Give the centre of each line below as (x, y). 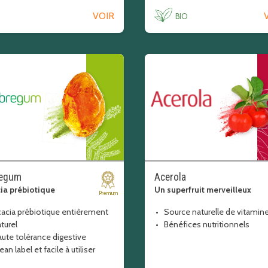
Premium (108, 193)
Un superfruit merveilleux (202, 190)
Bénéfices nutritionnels (206, 224)
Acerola (170, 177)
